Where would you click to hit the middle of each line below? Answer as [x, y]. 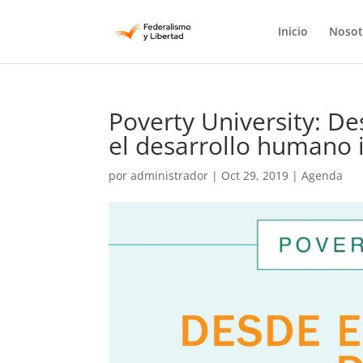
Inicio [293, 31]
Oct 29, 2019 [255, 175]
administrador [170, 175]
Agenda [322, 175]
